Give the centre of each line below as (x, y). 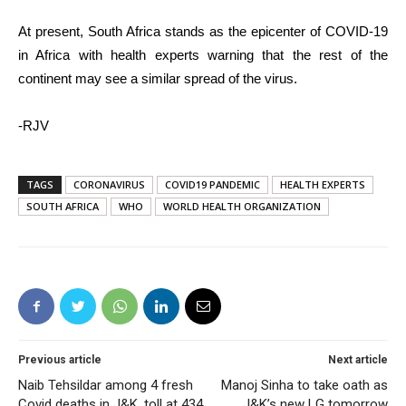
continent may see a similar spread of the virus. (158, 78)
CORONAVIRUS (109, 184)
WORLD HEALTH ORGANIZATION (242, 206)
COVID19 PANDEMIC (213, 184)
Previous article (60, 360)
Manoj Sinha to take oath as (304, 385)
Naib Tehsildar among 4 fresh (106, 385)
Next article (358, 360)
